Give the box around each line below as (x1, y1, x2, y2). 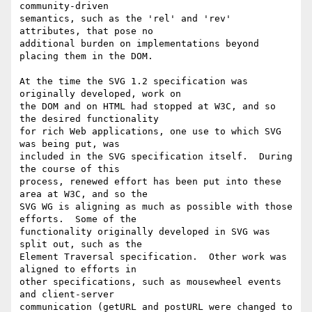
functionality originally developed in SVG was (19, 226, 270, 237)
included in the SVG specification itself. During (19, 151, 292, 162)
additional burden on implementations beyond (19, 38, 259, 49)
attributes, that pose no (19, 26, 153, 37)
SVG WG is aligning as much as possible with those (19, 201, 292, 212)
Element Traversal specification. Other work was (19, 251, 287, 263)
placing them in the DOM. (19, 51, 153, 62)
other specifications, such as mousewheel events (19, 276, 281, 288)
